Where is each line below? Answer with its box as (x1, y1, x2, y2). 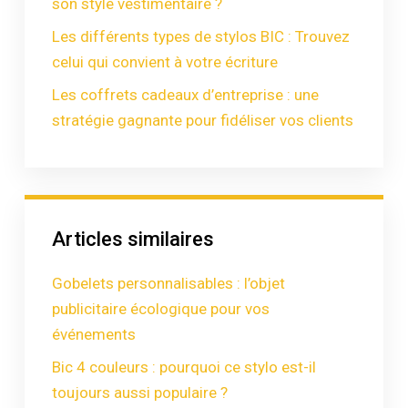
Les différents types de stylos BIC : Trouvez (52, 27, 350, 46)
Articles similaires (52, 228, 214, 250)
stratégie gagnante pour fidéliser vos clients (52, 111, 353, 129)
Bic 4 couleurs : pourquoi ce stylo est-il (52, 358, 316, 376)
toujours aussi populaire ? (52, 383, 228, 402)
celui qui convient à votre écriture (52, 53, 278, 71)
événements (52, 325, 136, 343)
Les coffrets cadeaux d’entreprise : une (52, 86, 319, 104)
